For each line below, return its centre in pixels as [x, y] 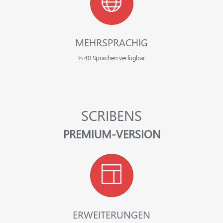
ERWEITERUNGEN [111, 214]
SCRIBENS [111, 115]
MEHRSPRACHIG [111, 42]
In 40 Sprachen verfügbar [111, 57]
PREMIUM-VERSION [111, 134]
